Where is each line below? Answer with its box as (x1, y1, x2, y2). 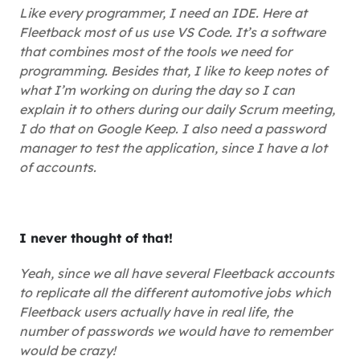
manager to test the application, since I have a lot (19, 140, 327, 156)
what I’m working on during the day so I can (19, 82, 295, 98)
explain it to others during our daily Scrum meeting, (19, 101, 335, 117)
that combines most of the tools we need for (19, 43, 292, 59)
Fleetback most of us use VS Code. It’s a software (19, 24, 325, 40)
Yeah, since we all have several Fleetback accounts (19, 265, 334, 281)
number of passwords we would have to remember (19, 323, 332, 339)
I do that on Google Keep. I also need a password (19, 121, 325, 137)
